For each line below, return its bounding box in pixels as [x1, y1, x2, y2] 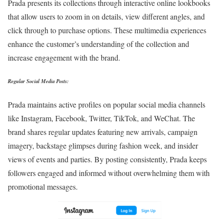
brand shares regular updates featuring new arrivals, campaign [8, 126, 197, 137]
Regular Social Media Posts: [8, 77, 69, 85]
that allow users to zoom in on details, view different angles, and [8, 11, 205, 22]
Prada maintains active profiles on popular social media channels [8, 99, 205, 109]
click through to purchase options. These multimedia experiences [8, 24, 206, 35]
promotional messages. [8, 181, 78, 192]
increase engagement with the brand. [8, 52, 120, 63]
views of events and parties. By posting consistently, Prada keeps [8, 153, 207, 164]
